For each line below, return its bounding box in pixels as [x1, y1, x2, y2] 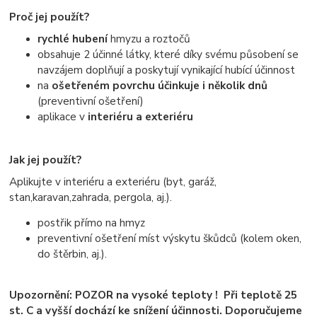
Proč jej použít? [9, 9, 90, 25]
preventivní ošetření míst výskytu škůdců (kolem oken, [38, 231, 302, 246]
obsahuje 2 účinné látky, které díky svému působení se [38, 46, 299, 62]
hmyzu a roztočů [108, 30, 191, 46]
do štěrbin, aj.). [38, 246, 108, 262]
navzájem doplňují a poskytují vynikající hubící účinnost [38, 62, 296, 77]
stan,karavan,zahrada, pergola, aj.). [9, 190, 173, 205]
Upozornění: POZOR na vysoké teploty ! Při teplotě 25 [9, 287, 298, 303]
